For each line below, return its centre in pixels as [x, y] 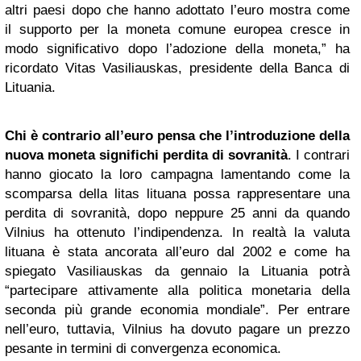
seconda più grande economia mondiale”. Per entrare [177, 310]
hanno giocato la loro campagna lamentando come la [177, 174]
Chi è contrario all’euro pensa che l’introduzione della [177, 136]
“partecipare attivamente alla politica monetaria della [177, 290]
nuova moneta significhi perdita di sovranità [146, 155]
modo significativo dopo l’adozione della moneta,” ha [177, 49]
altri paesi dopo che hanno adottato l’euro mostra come [177, 10]
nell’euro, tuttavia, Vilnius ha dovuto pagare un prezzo [177, 329]
